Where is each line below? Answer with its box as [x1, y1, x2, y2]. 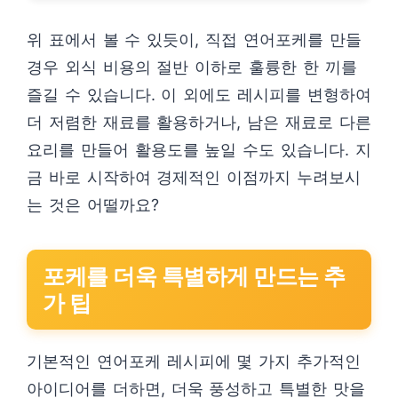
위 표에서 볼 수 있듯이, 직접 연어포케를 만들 [27, 30, 362, 49]
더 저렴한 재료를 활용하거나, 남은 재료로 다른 [27, 113, 371, 131]
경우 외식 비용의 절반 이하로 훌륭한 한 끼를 [27, 58, 357, 76]
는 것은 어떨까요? [27, 195, 159, 214]
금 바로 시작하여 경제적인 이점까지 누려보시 [27, 168, 361, 187]
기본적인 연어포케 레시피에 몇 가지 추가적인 [27, 352, 361, 370]
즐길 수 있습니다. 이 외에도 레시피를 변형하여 [27, 85, 371, 104]
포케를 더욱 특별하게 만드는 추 [43, 263, 346, 290]
